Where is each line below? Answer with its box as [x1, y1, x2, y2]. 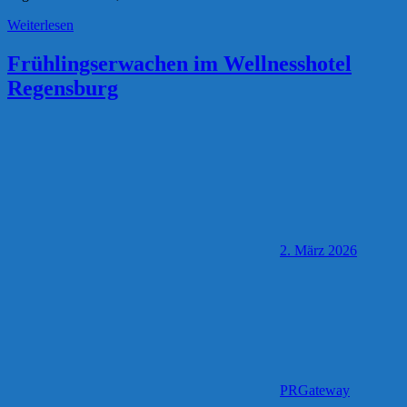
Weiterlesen [7, 17, 74, 34]
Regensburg [7, 76, 118, 101]
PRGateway [280, 382, 350, 399]
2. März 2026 [280, 243, 357, 259]
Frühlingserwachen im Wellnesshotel [7, 52, 352, 76]
